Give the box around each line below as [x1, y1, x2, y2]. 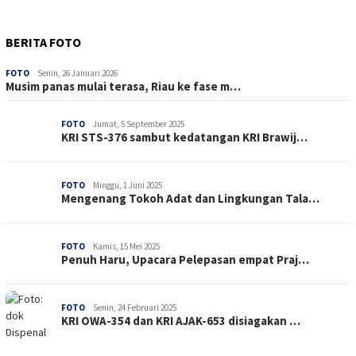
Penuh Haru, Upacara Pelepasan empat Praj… [61, 252, 309, 268]
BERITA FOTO [6, 34, 81, 51]
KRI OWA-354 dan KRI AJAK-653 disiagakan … [61, 313, 300, 329]
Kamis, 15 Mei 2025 [93, 241, 160, 253]
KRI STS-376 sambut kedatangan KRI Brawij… [61, 130, 308, 145]
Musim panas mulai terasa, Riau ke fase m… [6, 79, 241, 95]
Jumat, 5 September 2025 [93, 118, 184, 130]
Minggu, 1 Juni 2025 [93, 180, 162, 192]
